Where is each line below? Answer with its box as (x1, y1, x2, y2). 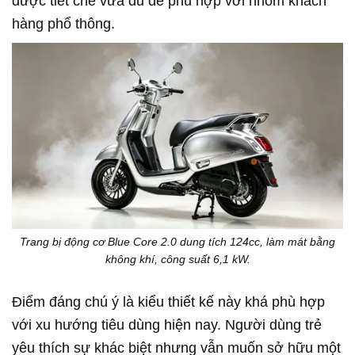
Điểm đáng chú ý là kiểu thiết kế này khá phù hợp (12, 293, 325, 310)
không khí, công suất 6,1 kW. (105, 252, 250, 265)
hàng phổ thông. (12, 16, 115, 32)
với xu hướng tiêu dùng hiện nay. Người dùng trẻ (12, 316, 322, 333)
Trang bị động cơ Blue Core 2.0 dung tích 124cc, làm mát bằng (20, 235, 335, 248)
